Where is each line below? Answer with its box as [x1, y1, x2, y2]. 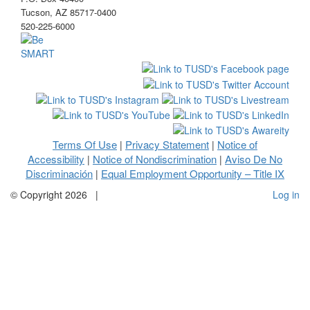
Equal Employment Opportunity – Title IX [101, 166, 284, 181]
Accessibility [28, 152, 84, 167]
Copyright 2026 [20, 188, 87, 202]
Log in [273, 188, 300, 202]
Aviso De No [225, 152, 282, 167]
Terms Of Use [53, 137, 117, 152]
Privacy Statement [125, 137, 209, 152]
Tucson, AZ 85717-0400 [21, 5, 116, 19]
